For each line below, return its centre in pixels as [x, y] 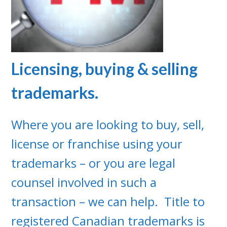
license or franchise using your [97, 144]
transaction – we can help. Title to [108, 201]
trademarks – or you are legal [93, 163]
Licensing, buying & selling [105, 69]
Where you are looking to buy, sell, [108, 124]
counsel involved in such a [84, 182]
